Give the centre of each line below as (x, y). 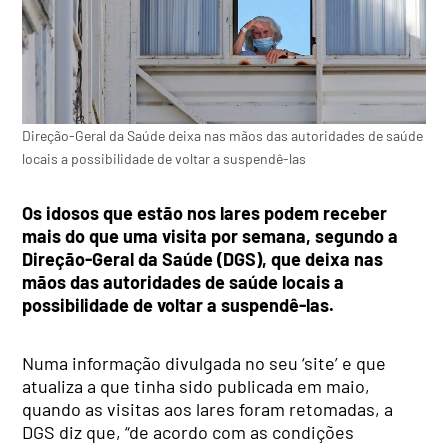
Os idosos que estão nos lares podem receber (205, 212)
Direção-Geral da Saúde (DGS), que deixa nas (203, 258)
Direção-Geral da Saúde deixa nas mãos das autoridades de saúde (223, 136)
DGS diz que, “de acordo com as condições (188, 431)
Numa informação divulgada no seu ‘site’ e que (204, 362)
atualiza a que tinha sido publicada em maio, (196, 385)
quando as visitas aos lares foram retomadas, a (208, 408)
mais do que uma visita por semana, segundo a (210, 235)
